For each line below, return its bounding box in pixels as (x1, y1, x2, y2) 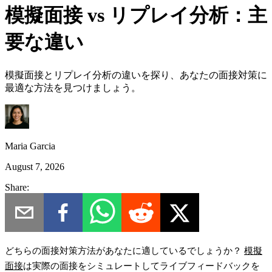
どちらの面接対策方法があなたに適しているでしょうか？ (5, 245, 242, 256)
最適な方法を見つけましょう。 (5, 82, 141, 93)
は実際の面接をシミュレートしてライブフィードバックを (23, 260, 260, 271)
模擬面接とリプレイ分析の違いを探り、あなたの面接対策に (5, 69, 267, 80)
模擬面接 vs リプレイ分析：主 (5, 4, 267, 27)
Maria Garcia (5, 140, 55, 151)
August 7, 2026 (5, 161, 64, 172)
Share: (5, 182, 29, 192)
